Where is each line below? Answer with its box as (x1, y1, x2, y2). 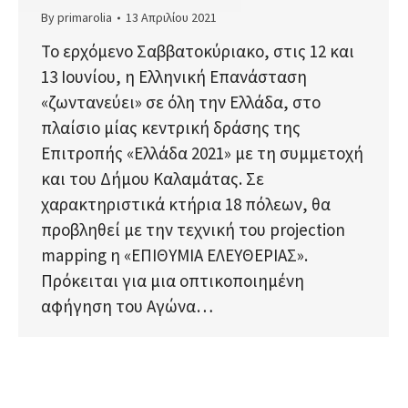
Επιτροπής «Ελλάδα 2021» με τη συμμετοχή (41, 142, 363, 165)
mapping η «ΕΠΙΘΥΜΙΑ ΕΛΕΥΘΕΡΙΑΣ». (41, 244, 308, 267)
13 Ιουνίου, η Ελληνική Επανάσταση (41, 66, 307, 88)
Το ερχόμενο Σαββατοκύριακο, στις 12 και (41, 40, 354, 63)
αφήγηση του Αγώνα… (41, 295, 213, 318)
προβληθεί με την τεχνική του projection (41, 219, 345, 241)
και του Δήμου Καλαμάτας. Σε (41, 168, 264, 190)
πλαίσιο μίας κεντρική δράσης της (41, 117, 301, 139)
